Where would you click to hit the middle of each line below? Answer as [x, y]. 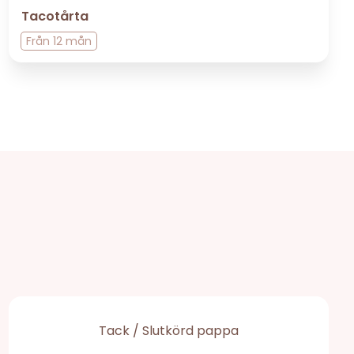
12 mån [72, 41]
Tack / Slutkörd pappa [168, 330]
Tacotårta [55, 16]
